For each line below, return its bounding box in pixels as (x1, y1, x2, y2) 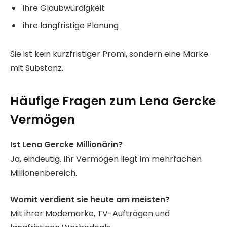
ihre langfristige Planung (23, 19, 119, 31)
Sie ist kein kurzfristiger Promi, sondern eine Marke (10, 48, 208, 60)
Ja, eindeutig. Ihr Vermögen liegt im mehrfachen (10, 153, 202, 165)
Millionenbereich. (10, 167, 77, 179)
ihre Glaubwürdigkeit (23, 2, 105, 14)
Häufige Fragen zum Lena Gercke (10, 92, 216, 109)
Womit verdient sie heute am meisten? (10, 194, 170, 206)
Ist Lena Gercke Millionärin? (10, 138, 123, 150)
